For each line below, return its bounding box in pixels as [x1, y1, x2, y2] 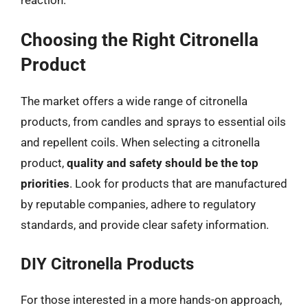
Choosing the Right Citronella [21, 30, 258, 50]
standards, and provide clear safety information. [21, 218, 269, 232]
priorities [21, 177, 69, 190]
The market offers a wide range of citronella [21, 94, 247, 108]
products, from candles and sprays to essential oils [21, 115, 286, 129]
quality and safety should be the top [67, 156, 258, 170]
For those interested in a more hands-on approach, [21, 292, 282, 307]
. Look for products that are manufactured [69, 177, 287, 190]
